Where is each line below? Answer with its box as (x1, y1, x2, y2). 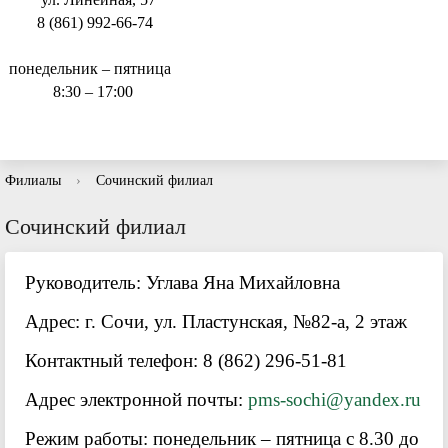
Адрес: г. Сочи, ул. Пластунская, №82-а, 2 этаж (25, 311, 407, 332)
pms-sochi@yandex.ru (248, 389, 421, 410)
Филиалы (5, 173, 61, 188)
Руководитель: (25, 272, 146, 293)
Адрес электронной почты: (25, 389, 248, 410)
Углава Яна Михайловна (146, 272, 340, 293)
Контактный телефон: (25, 350, 203, 371)
